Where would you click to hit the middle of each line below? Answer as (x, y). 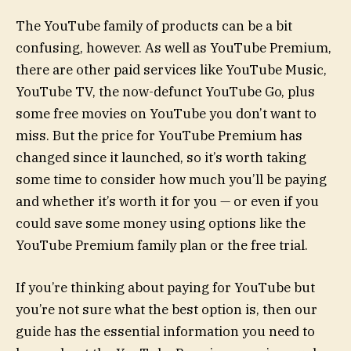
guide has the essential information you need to (165, 332)
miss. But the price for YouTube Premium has (159, 135)
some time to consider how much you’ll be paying (171, 179)
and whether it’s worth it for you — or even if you (167, 201)
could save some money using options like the (161, 223)
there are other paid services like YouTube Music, (171, 69)
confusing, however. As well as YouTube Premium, (174, 47)
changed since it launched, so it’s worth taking (161, 157)
